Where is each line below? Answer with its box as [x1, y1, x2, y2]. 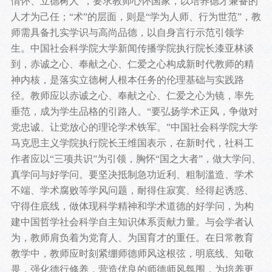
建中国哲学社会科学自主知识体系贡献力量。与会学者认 [10, 217, 254, 228]
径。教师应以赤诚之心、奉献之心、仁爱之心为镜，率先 [10, 90, 254, 101]
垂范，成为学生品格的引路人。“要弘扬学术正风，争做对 [10, 106, 258, 117]
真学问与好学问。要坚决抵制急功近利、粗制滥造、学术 [10, 169, 254, 180]
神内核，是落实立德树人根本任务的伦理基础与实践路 [10, 75, 244, 86]
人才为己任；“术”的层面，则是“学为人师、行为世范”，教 [10, 12, 261, 22]
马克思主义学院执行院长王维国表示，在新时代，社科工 [10, 138, 254, 149]
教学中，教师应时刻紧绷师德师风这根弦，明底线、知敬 [10, 248, 254, 259]
